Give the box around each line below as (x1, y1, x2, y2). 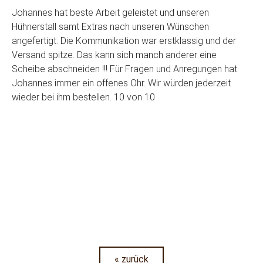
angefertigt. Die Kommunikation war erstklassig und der (12, 35, 236, 47)
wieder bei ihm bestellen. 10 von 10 (12, 92, 155, 103)
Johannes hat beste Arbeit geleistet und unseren (12, 7, 209, 19)
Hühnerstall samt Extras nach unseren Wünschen (12, 21, 209, 33)
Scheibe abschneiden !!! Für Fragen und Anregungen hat (12, 63, 237, 75)
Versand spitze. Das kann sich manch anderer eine (12, 49, 217, 61)
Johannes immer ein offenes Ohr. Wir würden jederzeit (12, 77, 231, 89)
